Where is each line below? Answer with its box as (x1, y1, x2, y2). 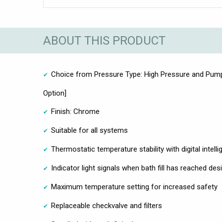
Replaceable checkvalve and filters (51, 201, 162, 211)
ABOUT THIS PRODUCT (43, 33, 166, 48)
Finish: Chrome (51, 107, 100, 116)
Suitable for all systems (51, 126, 128, 135)
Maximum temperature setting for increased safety (51, 182, 218, 192)
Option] (43, 89, 66, 98)
